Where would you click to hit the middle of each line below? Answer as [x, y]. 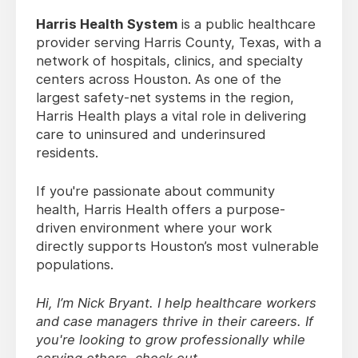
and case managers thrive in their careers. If [175, 322]
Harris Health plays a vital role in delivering [171, 116]
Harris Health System [107, 24]
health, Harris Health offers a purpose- [161, 210]
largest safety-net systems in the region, [165, 98]
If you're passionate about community [155, 191]
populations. [75, 265]
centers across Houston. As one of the [159, 80]
